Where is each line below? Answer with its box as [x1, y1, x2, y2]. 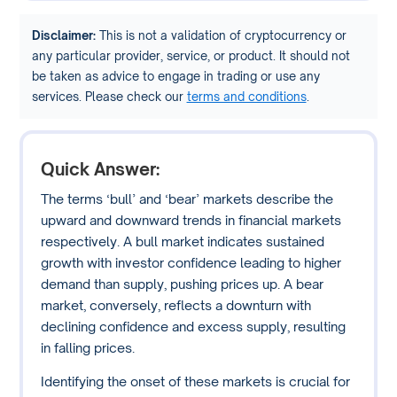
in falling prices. [41, 339, 136, 355]
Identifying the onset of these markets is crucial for [41, 373, 351, 390]
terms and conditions [186, 89, 307, 104]
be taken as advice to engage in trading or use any [31, 68, 320, 83]
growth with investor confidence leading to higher [41, 253, 342, 270]
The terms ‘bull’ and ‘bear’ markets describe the [41, 190, 334, 206]
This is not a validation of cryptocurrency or [95, 27, 346, 43]
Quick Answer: [41, 159, 160, 180]
